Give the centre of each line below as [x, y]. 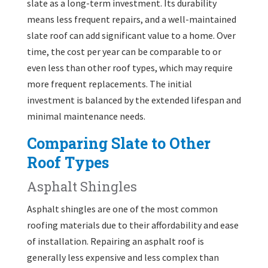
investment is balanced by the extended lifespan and [134, 100]
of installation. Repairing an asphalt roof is [115, 241]
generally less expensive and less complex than [123, 257]
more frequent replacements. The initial [109, 83]
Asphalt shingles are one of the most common [122, 208]
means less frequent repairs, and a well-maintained [131, 19]
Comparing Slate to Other [118, 143]
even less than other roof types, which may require [130, 67]
